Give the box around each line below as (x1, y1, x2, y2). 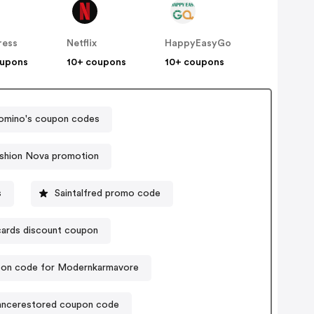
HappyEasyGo (165, 39, 232, 49)
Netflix (67, 39, 97, 49)
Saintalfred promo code (54, 188, 161, 198)
